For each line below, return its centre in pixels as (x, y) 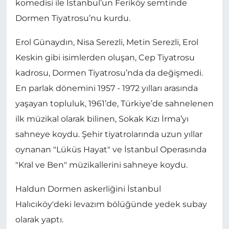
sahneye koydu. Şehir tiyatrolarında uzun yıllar (109, 134)
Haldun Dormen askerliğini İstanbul (88, 189)
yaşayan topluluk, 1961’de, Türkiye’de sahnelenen (114, 103)
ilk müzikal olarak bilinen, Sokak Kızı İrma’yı (102, 119)
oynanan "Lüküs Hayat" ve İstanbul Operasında (111, 149)
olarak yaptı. (39, 219)
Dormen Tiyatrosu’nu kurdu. (73, 18)
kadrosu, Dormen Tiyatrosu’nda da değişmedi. (109, 73)
